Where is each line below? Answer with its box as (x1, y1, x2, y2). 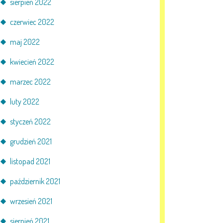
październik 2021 (10, 176, 60, 186)
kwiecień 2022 (10, 57, 54, 67)
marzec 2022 (10, 77, 51, 87)
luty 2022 (10, 97, 39, 107)
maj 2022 (10, 37, 40, 47)
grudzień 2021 (10, 136, 52, 146)
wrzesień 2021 (10, 196, 52, 206)
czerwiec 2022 (10, 17, 54, 27)
